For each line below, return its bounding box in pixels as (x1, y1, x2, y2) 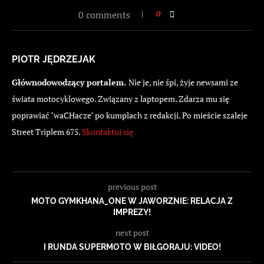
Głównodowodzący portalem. (12, 77, 128, 88)
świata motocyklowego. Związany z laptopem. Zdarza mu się (12, 93, 229, 105)
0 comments (78, 8, 130, 22)
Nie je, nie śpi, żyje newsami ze (128, 77, 238, 88)
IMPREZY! (113, 207, 151, 217)
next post (115, 227, 149, 239)
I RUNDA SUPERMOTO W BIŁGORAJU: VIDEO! (43, 242, 221, 252)
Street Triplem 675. (12, 126, 82, 138)
